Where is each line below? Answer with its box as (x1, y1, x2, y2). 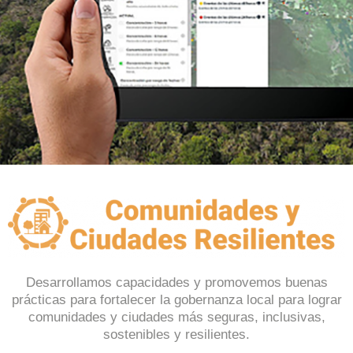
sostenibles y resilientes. (103, 326, 250, 342)
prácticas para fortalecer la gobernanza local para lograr (11, 292, 342, 307)
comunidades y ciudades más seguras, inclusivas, (28, 309, 325, 325)
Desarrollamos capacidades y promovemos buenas (25, 274, 328, 290)
